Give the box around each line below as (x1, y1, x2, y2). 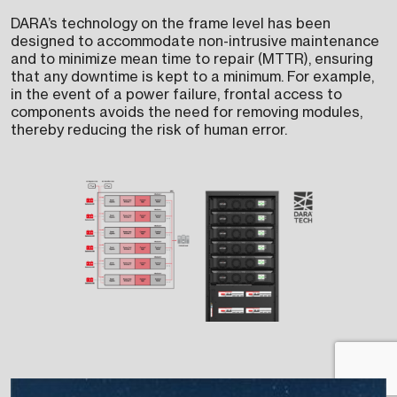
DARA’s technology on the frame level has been (11, 14, 331, 33)
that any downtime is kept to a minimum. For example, (11, 67, 374, 86)
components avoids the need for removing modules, (11, 103, 362, 121)
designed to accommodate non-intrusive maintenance (11, 32, 379, 51)
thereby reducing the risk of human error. (11, 121, 287, 139)
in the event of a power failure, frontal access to (11, 85, 342, 104)
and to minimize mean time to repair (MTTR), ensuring (11, 50, 373, 68)
